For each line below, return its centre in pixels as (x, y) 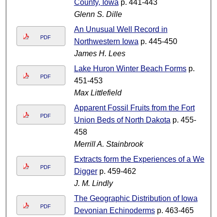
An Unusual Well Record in (121, 30)
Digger (85, 171)
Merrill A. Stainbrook (108, 144)
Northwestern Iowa (106, 42)
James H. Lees (100, 54)
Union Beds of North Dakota (122, 120)
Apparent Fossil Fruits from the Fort (134, 108)
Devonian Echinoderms (114, 211)
